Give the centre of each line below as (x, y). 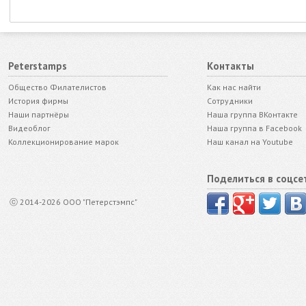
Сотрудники (229, 101)
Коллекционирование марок (64, 142)
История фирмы (38, 101)
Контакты (230, 66)
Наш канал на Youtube (250, 142)
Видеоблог (29, 128)
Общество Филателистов (57, 87)
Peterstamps (38, 66)
